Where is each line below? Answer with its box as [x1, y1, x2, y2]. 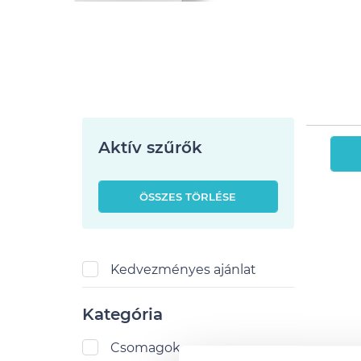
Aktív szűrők [98, 138, 202, 157]
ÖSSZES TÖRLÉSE [139, 190, 237, 203]
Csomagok [110, 340, 180, 355]
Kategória [82, 305, 163, 324]
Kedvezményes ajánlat [110, 262, 256, 277]
